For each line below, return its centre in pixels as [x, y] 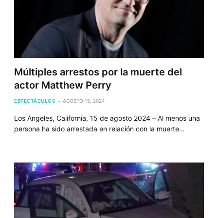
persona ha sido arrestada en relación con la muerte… [100, 128]
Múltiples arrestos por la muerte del [98, 72]
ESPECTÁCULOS [35, 100]
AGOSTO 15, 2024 [84, 100]
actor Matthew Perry [63, 85]
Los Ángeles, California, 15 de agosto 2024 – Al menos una [107, 118]
